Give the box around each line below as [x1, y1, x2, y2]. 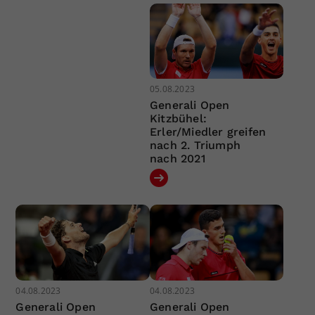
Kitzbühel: [149, 112, 207, 126]
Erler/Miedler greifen [149, 125, 266, 139]
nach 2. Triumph [149, 139, 240, 153]
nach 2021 [149, 152, 205, 166]
